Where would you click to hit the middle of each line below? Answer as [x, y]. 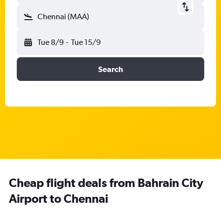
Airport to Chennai [58, 198]
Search [110, 69]
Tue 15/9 [86, 42]
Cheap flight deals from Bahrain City [106, 183]
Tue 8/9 [51, 42]
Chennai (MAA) [63, 17]
